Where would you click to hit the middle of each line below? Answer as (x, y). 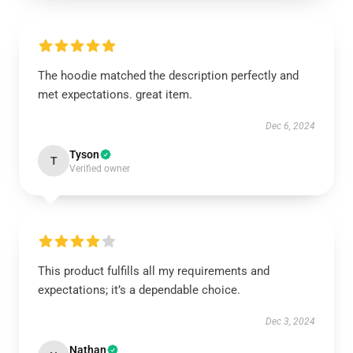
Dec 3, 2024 (290, 321)
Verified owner (100, 169)
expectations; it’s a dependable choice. (139, 290)
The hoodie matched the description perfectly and (168, 76)
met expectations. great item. (115, 95)
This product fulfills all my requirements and (154, 271)
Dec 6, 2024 (290, 126)
